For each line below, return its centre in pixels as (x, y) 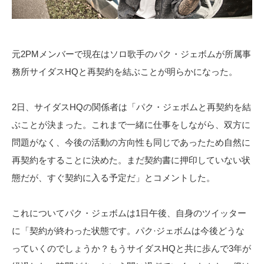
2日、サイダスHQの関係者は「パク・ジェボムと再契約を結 (131, 107)
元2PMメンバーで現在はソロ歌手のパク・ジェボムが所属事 (131, 54)
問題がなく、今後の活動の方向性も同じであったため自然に (131, 142)
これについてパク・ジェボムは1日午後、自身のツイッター (129, 213)
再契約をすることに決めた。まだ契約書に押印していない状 (131, 160)
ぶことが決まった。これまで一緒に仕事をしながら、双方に (131, 124)
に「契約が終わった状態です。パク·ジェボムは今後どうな (128, 230)
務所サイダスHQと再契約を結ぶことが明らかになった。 (125, 71)
